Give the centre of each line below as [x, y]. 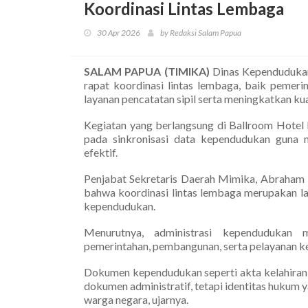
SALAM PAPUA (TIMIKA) [148, 71]
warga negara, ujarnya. [136, 299]
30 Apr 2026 [119, 32]
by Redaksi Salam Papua [201, 32]
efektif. [101, 152]
